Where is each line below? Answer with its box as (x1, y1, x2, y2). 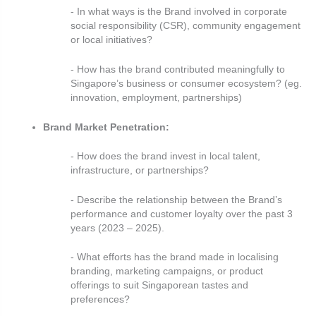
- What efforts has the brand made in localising (71, 252, 279, 263)
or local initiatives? (71, 35, 152, 46)
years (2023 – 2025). (71, 222, 164, 233)
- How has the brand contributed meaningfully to (71, 64, 285, 75)
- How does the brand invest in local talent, (71, 150, 260, 162)
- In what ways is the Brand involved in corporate (71, 6, 287, 18)
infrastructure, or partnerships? (71, 164, 209, 176)
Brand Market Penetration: (43, 122, 170, 133)
